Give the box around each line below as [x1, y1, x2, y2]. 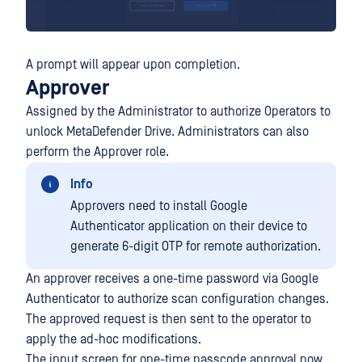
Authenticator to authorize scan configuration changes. [26, 292, 329, 307]
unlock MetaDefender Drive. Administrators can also [26, 124, 309, 140]
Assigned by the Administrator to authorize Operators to [26, 104, 330, 120]
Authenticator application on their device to [70, 219, 307, 234]
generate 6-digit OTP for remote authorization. [70, 239, 321, 255]
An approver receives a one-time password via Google [26, 271, 318, 287]
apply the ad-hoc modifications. [26, 332, 201, 347]
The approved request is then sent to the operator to [26, 312, 311, 327]
